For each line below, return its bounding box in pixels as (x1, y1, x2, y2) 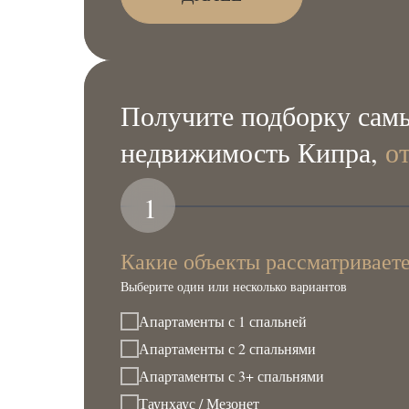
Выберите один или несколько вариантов (121, 277, 347, 295)
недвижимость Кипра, (121, 132, 385, 170)
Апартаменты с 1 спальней (139, 311, 307, 331)
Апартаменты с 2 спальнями (139, 339, 316, 359)
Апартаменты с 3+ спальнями (139, 366, 324, 386)
